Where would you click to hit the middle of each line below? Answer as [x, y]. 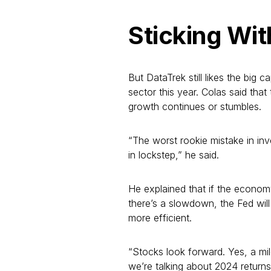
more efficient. [160, 218]
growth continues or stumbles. [195, 106]
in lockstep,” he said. [174, 155]
